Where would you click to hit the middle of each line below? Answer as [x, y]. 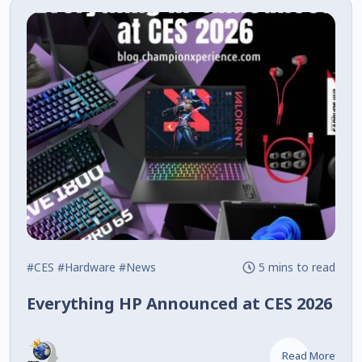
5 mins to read [297, 267]
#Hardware [86, 267]
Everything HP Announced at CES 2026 [179, 303]
